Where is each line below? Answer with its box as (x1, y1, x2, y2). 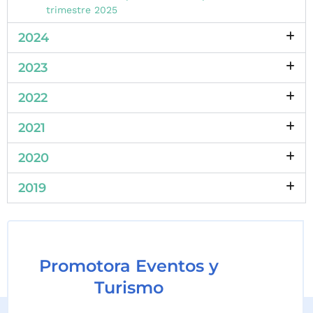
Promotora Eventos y (39, 256, 219, 277)
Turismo (94, 277, 163, 298)
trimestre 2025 (46, 4, 117, 16)
